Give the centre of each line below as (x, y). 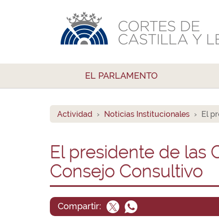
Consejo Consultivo (126, 171)
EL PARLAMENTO (121, 76)
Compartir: (81, 206)
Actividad (75, 114)
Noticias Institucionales (147, 114)
